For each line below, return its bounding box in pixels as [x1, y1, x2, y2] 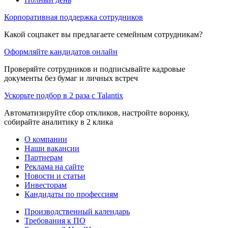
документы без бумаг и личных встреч [4, 73, 138, 82]
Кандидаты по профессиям [24, 189, 118, 198]
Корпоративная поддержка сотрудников [4, 12, 143, 21]
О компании [24, 134, 67, 144]
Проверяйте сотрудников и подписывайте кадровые [4, 64, 185, 73]
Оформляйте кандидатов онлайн [4, 47, 118, 56]
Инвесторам [24, 180, 67, 189]
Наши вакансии [24, 144, 79, 153]
